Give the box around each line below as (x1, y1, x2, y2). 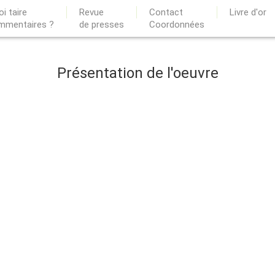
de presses (79, 19, 124, 30)
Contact (149, 7, 183, 18)
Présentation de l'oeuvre (56, 64, 219, 82)
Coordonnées (149, 19, 204, 30)
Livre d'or (230, 7, 266, 18)
